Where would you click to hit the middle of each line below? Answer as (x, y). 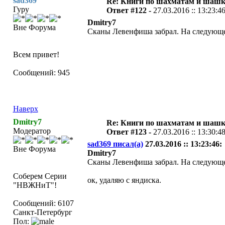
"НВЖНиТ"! (35, 185)
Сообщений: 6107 (43, 203)
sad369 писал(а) (115, 144)
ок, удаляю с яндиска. (124, 180)
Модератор (32, 131)
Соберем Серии (40, 176)
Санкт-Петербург (42, 212)
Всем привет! (36, 54)
